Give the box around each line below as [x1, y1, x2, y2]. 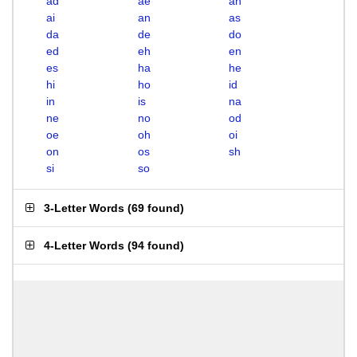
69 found [131, 202, 180, 214]
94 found [131, 239, 180, 252]
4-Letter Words [44, 239, 124, 252]
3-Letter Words [44, 202, 124, 214]
